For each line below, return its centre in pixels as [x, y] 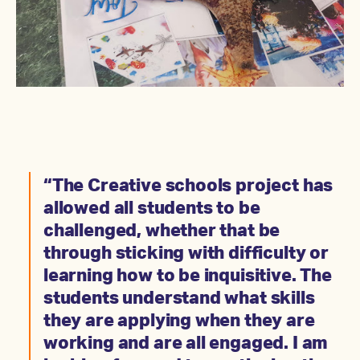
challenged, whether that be [162, 232]
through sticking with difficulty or [186, 254]
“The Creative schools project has [188, 187]
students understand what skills [179, 299]
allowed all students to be [152, 209]
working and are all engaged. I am [186, 344]
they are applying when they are [179, 322]
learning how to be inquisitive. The [188, 277]
